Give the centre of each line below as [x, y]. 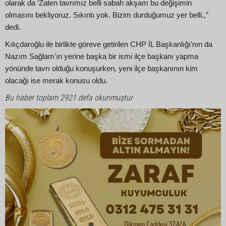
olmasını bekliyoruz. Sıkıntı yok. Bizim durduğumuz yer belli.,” [107, 15]
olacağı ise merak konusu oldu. [56, 81]
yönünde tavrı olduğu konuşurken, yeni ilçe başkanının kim [101, 69]
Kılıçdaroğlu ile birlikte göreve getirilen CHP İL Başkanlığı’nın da [109, 45]
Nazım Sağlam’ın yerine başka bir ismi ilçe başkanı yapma [102, 57]
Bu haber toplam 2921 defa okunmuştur [69, 97]
